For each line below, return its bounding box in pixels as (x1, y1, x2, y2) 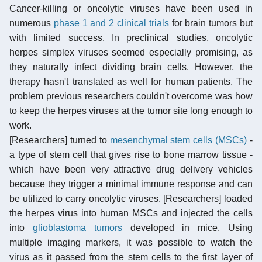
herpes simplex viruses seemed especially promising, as (9, 47, 253, 57)
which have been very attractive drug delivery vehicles (9, 164, 253, 174)
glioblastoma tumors (32, 222, 122, 233)
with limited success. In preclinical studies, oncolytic (9, 32, 253, 43)
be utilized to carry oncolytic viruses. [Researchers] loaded (9, 193, 253, 204)
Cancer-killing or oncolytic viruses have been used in (9, 3, 253, 13)
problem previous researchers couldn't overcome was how (9, 91, 253, 101)
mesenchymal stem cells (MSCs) (109, 135, 247, 145)
